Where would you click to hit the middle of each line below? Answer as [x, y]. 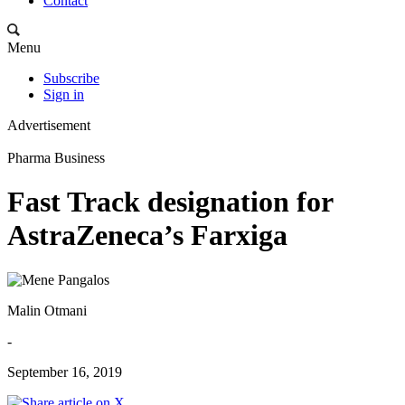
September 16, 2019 [65, 372]
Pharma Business [56, 158]
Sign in [64, 94]
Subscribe [71, 78]
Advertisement [49, 125]
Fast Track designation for [170, 202]
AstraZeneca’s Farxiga [147, 235]
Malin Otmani [47, 310]
